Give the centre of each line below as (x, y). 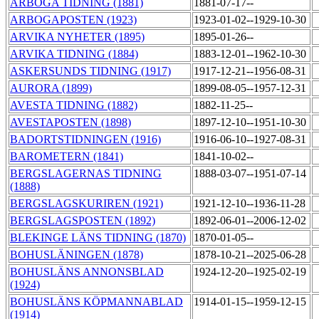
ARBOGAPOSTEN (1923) (73, 20)
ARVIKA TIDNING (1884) (74, 54)
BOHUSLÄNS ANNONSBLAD (87, 272)
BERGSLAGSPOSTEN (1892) (83, 221)
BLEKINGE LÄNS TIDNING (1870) (98, 238)
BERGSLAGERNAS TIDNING (86, 174)
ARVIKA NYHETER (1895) (77, 37)
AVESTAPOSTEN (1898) (70, 122)
